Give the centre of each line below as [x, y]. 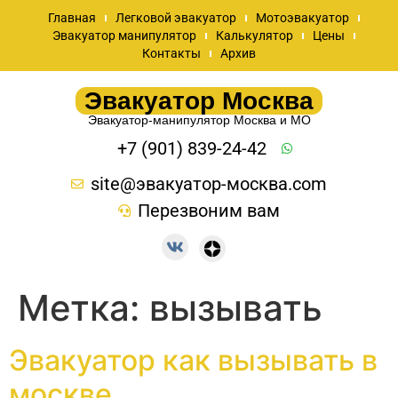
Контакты [171, 53]
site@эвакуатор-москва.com [209, 184]
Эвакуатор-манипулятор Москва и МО [199, 120]
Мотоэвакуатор [302, 18]
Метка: [84, 307]
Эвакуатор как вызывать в [193, 360]
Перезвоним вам [209, 211]
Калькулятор [254, 36]
